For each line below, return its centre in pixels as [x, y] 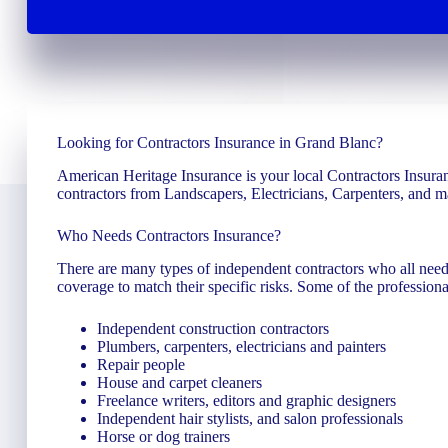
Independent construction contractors [213, 328]
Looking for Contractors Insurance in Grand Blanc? [220, 142]
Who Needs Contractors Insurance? [169, 235]
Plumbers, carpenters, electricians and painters [241, 346]
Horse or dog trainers [163, 436]
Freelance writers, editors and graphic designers [246, 400]
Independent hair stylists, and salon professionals [250, 418]
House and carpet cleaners [179, 382]
